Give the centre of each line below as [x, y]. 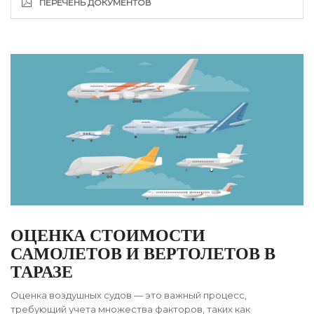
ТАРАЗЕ [42, 272]
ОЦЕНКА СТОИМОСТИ [108, 236]
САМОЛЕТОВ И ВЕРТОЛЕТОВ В [143, 254]
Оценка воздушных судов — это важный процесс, [129, 295]
